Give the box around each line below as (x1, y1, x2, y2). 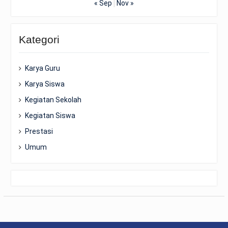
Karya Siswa (24, 79, 65, 88)
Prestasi (24, 127, 53, 135)
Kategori (18, 33, 60, 45)
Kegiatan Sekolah (24, 95, 81, 104)
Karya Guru (24, 64, 60, 72)
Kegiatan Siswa (24, 111, 75, 120)
